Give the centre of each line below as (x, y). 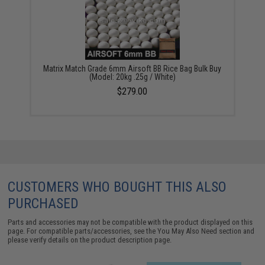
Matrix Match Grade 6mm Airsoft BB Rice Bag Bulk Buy (132, 68)
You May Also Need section (200, 231)
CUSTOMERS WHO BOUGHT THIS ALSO (117, 187)
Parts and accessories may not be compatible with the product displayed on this (130, 222)
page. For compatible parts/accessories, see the (83, 231)
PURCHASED (43, 203)
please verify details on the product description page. (90, 240)
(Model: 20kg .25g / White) (132, 77)
